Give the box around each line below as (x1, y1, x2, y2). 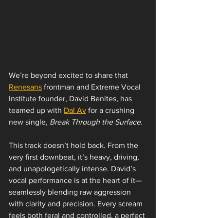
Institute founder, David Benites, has (9, 94, 134, 103)
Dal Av (64, 106, 86, 114)
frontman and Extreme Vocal (42, 83, 143, 91)
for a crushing (86, 106, 136, 114)
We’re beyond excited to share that (9, 71, 130, 79)
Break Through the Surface (50, 118, 141, 126)
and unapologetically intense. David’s (9, 164, 138, 173)
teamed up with (9, 106, 64, 114)
